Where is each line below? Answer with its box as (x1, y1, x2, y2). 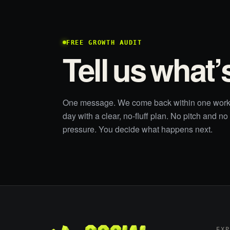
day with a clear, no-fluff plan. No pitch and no (63, 110, 228, 121)
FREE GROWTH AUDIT (66, 38, 142, 47)
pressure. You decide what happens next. (63, 124, 213, 135)
